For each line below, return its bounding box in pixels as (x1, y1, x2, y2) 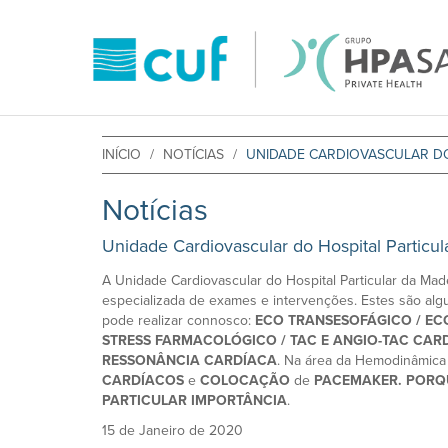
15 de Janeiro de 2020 (102, 422, 243, 439)
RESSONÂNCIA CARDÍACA (102, 352, 277, 369)
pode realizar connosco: (102, 312, 251, 329)
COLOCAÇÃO (200, 372, 294, 389)
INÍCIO (102, 146, 141, 163)
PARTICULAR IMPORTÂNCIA (102, 392, 287, 409)
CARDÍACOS (102, 372, 184, 389)
